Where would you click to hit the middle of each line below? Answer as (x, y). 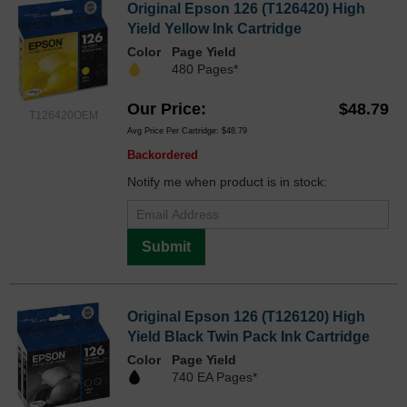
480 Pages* (205, 69)
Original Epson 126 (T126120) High (246, 316)
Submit (166, 246)
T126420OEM (64, 115)
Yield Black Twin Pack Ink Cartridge (248, 336)
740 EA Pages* (214, 377)
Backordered (163, 154)
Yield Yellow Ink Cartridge (214, 28)
